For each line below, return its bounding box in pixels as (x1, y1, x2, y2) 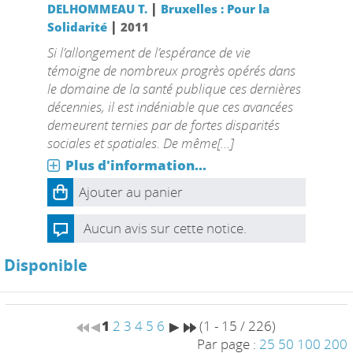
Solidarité (46, 19, 107, 35)
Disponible (4, 255, 87, 276)
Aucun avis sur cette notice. (83, 219, 247, 237)
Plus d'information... (65, 156, 206, 174)
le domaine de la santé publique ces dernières (46, 80, 301, 98)
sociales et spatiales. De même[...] (46, 134, 233, 152)
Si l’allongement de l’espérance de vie (46, 43, 251, 61)
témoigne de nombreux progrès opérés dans (46, 61, 295, 80)
